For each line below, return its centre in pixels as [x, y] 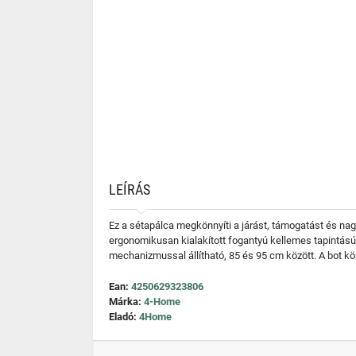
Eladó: [124, 317]
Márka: [126, 302]
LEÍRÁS [130, 190]
